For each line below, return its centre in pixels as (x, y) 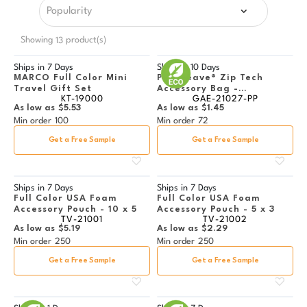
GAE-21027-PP (225, 99)
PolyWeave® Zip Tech (210, 78)
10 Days (205, 68)
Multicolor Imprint (203, 100)
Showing (38, 40)
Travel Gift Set (53, 89)
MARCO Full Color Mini (71, 78)
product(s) (85, 40)
